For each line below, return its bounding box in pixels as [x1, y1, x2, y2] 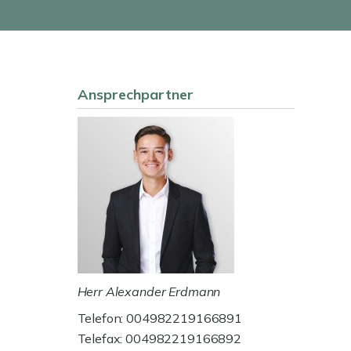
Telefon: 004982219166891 [77, 310, 243, 326]
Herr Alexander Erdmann [77, 284, 221, 299]
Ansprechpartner [77, 85, 194, 103]
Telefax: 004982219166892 [77, 331, 242, 346]
